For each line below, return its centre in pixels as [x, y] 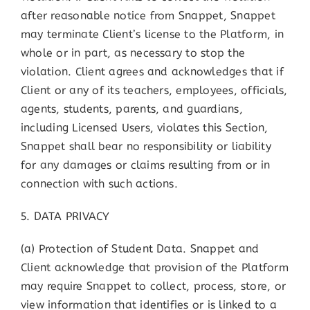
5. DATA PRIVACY [65, 217]
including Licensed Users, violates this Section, [144, 128]
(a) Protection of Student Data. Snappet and [140, 249]
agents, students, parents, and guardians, [131, 109]
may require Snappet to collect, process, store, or [153, 286]
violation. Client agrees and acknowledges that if [152, 72]
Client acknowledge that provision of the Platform [154, 268]
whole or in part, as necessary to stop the [133, 53]
